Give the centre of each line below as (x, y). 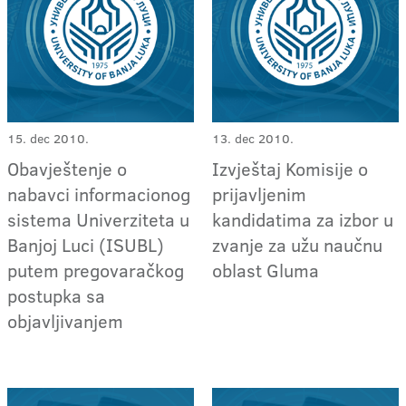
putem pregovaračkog (96, 270)
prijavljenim (260, 193)
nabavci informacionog (99, 193)
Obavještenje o (67, 168)
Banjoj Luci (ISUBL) (86, 244)
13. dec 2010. (253, 138)
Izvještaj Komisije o (290, 168)
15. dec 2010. (48, 138)
